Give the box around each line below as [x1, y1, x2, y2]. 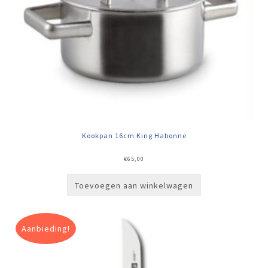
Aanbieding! [22, 223, 71, 234]
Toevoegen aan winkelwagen [75, 179, 193, 191]
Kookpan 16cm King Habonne [81, 130, 187, 140]
